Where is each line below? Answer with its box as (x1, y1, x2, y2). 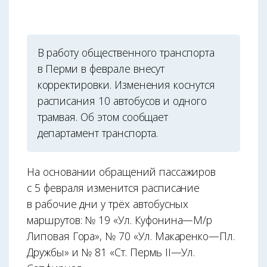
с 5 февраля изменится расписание (27, 180, 200, 195)
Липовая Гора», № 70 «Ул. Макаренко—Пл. (27, 228, 235, 243)
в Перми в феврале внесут (37, 61, 165, 76)
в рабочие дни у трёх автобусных (27, 196, 189, 211)
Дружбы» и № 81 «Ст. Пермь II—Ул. (27, 244, 195, 259)
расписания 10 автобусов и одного (37, 94, 207, 108)
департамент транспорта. (37, 126, 159, 141)
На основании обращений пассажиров (27, 164, 216, 179)
